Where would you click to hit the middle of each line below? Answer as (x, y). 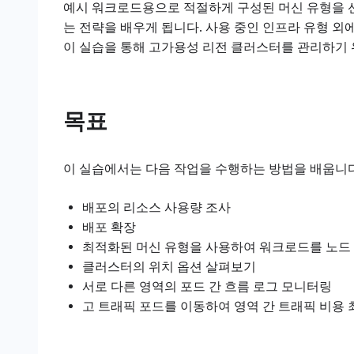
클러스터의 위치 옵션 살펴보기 (169, 267)
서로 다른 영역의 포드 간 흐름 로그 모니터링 (207, 287)
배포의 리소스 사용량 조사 (156, 208)
